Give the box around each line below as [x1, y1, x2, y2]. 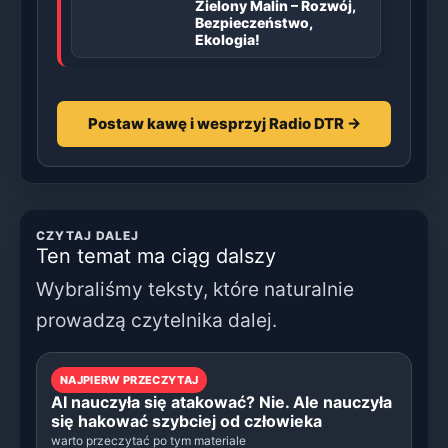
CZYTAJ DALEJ [36, 227, 139, 243]
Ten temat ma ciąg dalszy [36, 243, 276, 268]
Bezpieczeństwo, [195, 13, 312, 31]
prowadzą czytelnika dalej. [36, 307, 277, 332]
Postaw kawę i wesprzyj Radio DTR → [87, 113, 361, 133]
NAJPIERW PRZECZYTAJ [60, 372, 199, 387]
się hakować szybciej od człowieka [51, 410, 322, 431]
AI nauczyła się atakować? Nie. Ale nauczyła [51, 391, 392, 412]
